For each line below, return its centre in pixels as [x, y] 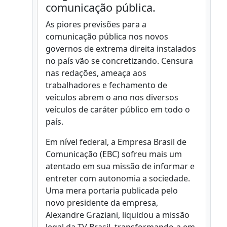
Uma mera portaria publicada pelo [112, 191]
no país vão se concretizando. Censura [119, 61]
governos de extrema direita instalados [121, 49]
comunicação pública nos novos [107, 36]
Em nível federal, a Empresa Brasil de [116, 142]
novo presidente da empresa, [102, 203]
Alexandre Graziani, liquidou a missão [118, 215]
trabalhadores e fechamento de [106, 85]
